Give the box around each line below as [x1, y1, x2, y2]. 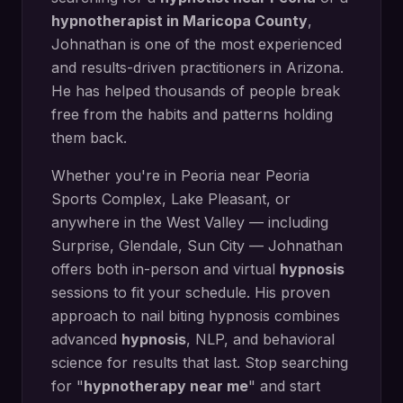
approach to [51, 307, 140, 325]
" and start [248, 377, 320, 395]
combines [270, 307, 340, 325]
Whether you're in [51, 166, 181, 184]
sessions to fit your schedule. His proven [51, 283, 330, 301]
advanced [51, 330, 121, 348]
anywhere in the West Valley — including [51, 213, 328, 231]
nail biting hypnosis [140, 307, 270, 325]
